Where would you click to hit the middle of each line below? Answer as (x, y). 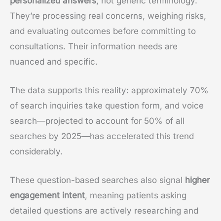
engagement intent (47, 195)
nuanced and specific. (54, 61)
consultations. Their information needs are (94, 46)
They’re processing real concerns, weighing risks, (108, 16)
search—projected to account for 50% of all (97, 121)
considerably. (36, 151)
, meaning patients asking (136, 195)
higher (197, 180)
